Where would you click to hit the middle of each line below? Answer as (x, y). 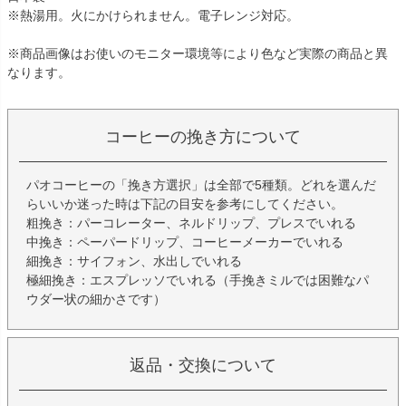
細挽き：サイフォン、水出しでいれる (134, 261)
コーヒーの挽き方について (203, 137)
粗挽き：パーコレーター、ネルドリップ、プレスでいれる (191, 223)
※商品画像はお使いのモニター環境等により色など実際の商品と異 (198, 54)
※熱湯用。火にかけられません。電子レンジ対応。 (153, 16)
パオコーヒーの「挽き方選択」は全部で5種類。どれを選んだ (201, 185)
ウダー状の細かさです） (96, 300)
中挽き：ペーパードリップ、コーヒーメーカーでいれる (185, 242)
